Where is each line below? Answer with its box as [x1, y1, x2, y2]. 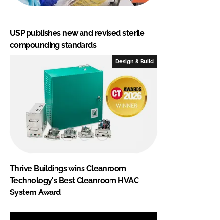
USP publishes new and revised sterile [10, 28, 145, 38]
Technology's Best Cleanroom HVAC [10, 175, 139, 185]
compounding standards [10, 40, 97, 50]
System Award [10, 187, 61, 197]
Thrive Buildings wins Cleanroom [10, 164, 126, 173]
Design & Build [115, 58, 154, 64]
